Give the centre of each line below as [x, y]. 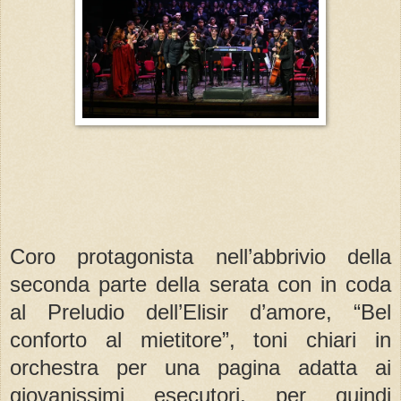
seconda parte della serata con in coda [200, 285]
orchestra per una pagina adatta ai [200, 368]
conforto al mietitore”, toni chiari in [200, 340]
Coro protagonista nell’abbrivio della [200, 257]
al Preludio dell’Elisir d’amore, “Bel [200, 312]
